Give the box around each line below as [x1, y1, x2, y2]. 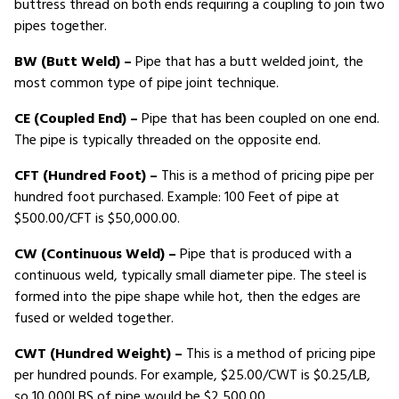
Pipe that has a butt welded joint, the [132, 51, 363, 74]
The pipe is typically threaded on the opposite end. [14, 129, 321, 152]
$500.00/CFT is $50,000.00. [14, 208, 180, 231]
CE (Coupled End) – [14, 108, 138, 131]
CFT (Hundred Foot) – [14, 165, 158, 188]
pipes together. [14, 15, 107, 38]
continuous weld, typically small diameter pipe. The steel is [14, 265, 367, 288]
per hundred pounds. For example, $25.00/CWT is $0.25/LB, [14, 364, 370, 387]
